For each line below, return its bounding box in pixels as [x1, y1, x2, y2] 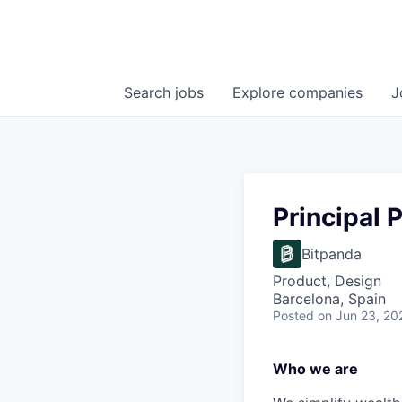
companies [289, 83, 363, 102]
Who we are [273, 360, 358, 379]
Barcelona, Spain [273, 290, 386, 309]
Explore [232, 83, 289, 102]
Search [124, 83, 175, 102]
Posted [273, 308, 314, 324]
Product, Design [273, 272, 381, 291]
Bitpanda [301, 245, 362, 264]
